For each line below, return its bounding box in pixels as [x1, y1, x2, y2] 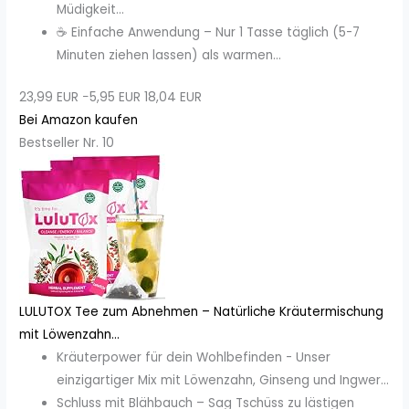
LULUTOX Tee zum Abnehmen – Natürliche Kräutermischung [19, 302, 384, 320]
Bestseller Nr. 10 [19, 133, 115, 152]
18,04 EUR [144, 88, 203, 106]
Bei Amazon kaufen [19, 110, 139, 129]
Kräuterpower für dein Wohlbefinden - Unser [57, 348, 331, 366]
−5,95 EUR [82, 88, 142, 106]
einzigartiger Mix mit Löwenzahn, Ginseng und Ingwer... [57, 371, 390, 389]
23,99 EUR [19, 88, 79, 106]
